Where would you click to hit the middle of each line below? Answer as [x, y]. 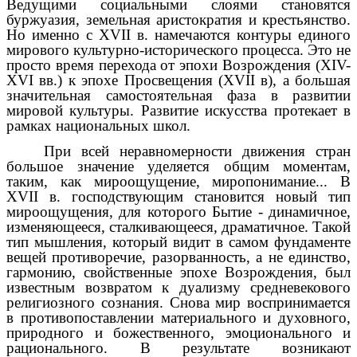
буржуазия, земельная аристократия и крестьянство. [178, 19]
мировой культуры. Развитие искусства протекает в [178, 110]
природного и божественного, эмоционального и [178, 333]
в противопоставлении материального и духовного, [178, 318]
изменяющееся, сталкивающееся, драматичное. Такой [178, 227]
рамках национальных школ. [98, 125]
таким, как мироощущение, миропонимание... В [178, 182]
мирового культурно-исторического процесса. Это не [178, 49]
